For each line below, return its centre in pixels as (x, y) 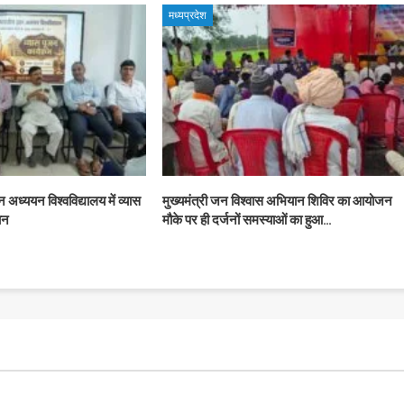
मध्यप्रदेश (187, 15)
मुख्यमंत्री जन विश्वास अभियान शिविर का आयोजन (277, 201)
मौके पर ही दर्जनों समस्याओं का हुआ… (247, 220)
